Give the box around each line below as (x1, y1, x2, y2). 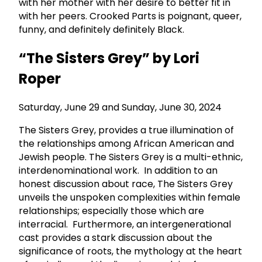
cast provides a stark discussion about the (19, 231, 212, 245)
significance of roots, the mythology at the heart (19, 244, 242, 258)
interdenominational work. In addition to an (19, 164, 218, 178)
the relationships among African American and (19, 137, 234, 151)
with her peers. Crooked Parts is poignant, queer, (19, 9, 242, 23)
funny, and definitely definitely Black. (19, 23, 184, 37)
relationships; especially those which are (19, 204, 204, 218)
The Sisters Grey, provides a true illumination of (19, 123, 234, 137)
